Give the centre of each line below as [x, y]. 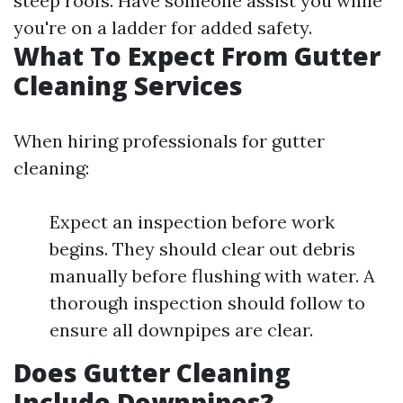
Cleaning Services [128, 85]
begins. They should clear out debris [202, 249]
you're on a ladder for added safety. [163, 27]
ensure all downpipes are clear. [181, 330]
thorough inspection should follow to [207, 303]
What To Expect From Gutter [197, 56]
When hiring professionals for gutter [169, 141]
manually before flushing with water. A [212, 276]
